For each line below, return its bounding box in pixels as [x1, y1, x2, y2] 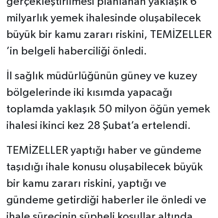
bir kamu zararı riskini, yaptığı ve [6, 178, 166, 190]
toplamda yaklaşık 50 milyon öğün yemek [6, 104, 210, 115]
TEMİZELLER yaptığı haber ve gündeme [6, 145, 201, 157]
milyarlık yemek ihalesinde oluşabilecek [6, 13, 201, 24]
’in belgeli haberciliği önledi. [6, 46, 147, 57]
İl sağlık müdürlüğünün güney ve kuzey [6, 71, 197, 82]
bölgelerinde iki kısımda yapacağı [6, 87, 172, 99]
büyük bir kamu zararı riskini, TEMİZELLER [6, 29, 212, 41]
